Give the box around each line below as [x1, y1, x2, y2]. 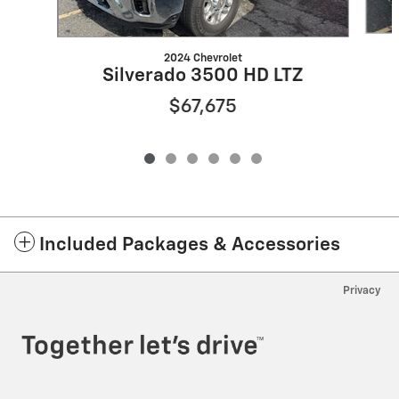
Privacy [343, 285, 381, 297]
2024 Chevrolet [163, 53, 242, 65]
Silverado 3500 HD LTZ [102, 67, 304, 86]
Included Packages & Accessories [39, 236, 340, 256]
